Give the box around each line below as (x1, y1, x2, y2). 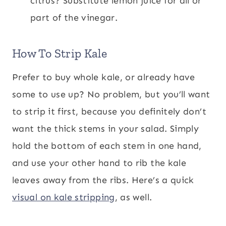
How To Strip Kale (12, 45, 107, 61)
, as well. (115, 191, 152, 203)
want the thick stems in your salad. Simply (12, 123, 199, 134)
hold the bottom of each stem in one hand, (12, 140, 202, 151)
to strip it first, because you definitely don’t (12, 105, 206, 117)
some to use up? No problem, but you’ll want (12, 88, 210, 100)
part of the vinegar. (30, 12, 118, 23)
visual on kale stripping (12, 191, 115, 203)
